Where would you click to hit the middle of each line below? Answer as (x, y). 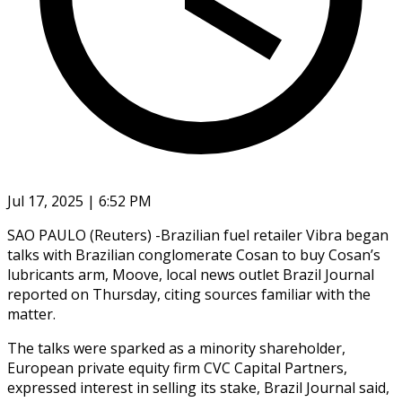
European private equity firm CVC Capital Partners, (177, 367)
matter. (31, 314)
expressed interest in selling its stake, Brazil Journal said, (198, 387)
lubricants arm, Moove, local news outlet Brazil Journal (191, 274)
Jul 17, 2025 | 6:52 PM (79, 201)
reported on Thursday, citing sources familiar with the (189, 294)
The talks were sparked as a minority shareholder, (176, 348)
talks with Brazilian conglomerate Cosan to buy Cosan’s (194, 254)
